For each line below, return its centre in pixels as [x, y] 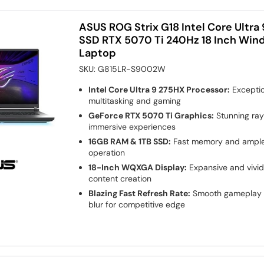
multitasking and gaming [135, 100]
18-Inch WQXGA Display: [138, 167]
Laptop [98, 53]
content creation [120, 178]
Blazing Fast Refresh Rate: [140, 193]
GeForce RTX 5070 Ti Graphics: [151, 115]
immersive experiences [132, 126]
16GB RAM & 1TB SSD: [130, 141]
